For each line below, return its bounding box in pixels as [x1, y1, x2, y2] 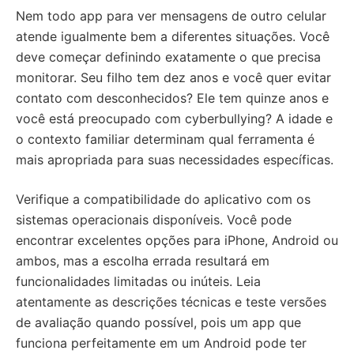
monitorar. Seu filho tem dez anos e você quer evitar [16, 70, 331, 85]
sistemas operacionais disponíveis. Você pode [16, 212, 292, 228]
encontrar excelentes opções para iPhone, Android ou [16, 232, 338, 248]
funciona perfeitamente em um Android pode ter [16, 335, 307, 351]
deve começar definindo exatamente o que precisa [16, 49, 321, 65]
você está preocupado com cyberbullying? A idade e [16, 111, 333, 126]
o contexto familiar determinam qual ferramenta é [16, 131, 314, 147]
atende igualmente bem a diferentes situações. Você [16, 28, 330, 44]
